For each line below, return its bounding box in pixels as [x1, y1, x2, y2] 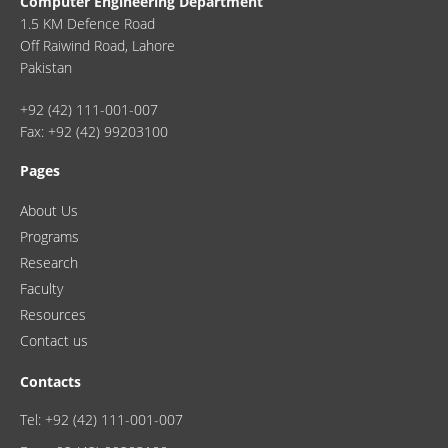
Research [20, 253, 78, 273]
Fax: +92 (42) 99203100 [20, 122, 168, 142]
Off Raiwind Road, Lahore [20, 36, 175, 56]
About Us [20, 201, 78, 221]
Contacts [20, 372, 81, 392]
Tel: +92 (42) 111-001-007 [20, 410, 183, 430]
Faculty [20, 279, 63, 299]
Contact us [20, 331, 88, 351]
